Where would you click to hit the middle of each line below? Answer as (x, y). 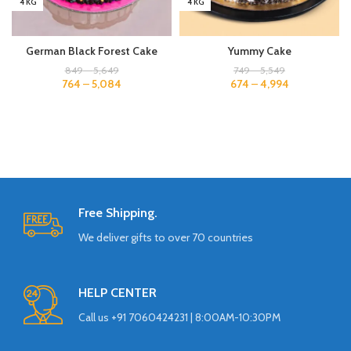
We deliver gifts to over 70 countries (166, 237)
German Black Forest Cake (92, 51)
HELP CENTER (118, 292)
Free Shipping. (118, 212)
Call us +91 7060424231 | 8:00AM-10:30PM (180, 317)
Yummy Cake (259, 51)
